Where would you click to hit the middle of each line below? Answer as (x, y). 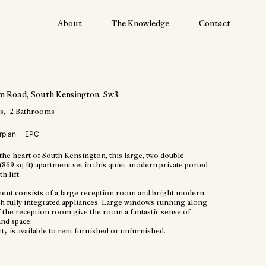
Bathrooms (34, 111)
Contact (215, 23)
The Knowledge (140, 23)
